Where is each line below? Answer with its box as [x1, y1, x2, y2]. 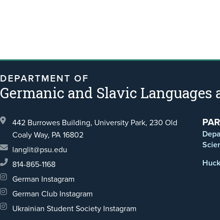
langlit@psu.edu [12, 144, 67, 155]
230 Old [149, 117, 177, 128]
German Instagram [12, 173, 75, 185]
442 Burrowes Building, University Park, [12, 117, 149, 128]
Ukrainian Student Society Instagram [12, 203, 137, 214]
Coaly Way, [12, 129, 50, 140]
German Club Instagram [12, 188, 93, 199]
